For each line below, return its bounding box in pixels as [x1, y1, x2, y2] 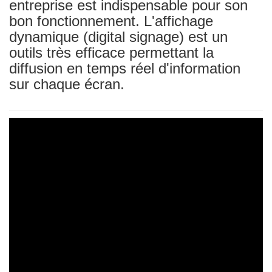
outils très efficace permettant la [9, 44, 214, 61]
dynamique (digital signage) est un [9, 29, 228, 45]
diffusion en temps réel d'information [9, 60, 240, 76]
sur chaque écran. [9, 76, 124, 92]
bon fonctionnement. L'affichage [9, 13, 213, 29]
